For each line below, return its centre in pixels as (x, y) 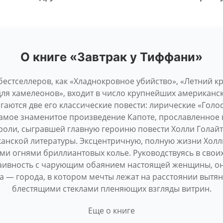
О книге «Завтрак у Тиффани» (111, 57)
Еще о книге (111, 211)
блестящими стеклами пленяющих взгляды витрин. (111, 189)
